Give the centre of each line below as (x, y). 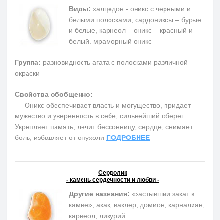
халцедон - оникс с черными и (141, 9)
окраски (27, 73)
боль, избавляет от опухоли (60, 137)
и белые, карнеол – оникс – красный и (131, 30)
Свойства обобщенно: (54, 94)
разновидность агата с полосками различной (114, 62)
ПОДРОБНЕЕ (128, 137)
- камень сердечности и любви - (112, 179)
